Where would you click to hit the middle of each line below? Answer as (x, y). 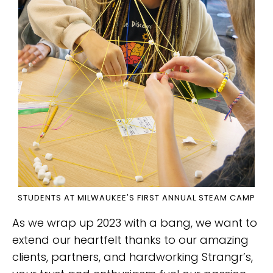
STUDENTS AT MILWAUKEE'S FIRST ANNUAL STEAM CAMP (136, 197)
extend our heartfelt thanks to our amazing (130, 239)
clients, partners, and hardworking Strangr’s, (133, 257)
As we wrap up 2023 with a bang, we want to (135, 222)
